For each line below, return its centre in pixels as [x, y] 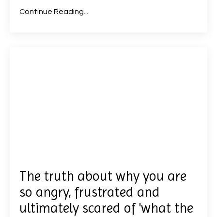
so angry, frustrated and [90, 192]
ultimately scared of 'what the [106, 208]
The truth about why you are [103, 176]
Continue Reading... [54, 12]
